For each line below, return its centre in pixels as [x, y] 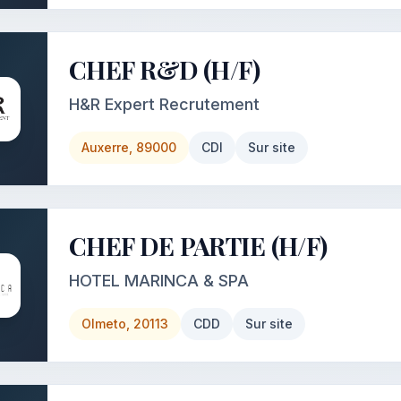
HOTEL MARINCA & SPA [159, 281]
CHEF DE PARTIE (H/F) [198, 246]
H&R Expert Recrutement [164, 104]
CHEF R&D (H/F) [165, 69]
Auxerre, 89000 [129, 147]
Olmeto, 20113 [125, 324]
